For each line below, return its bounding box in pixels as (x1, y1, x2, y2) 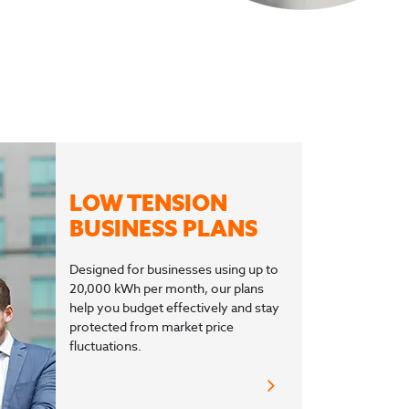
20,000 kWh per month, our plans (69, 282, 264, 296)
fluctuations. (69, 340, 142, 353)
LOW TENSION (69, 193, 227, 215)
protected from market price (69, 320, 234, 334)
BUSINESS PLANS (69, 218, 257, 241)
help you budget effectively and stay (69, 301, 279, 315)
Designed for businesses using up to (69, 263, 278, 277)
